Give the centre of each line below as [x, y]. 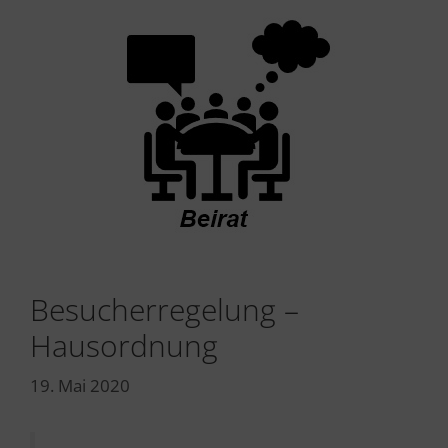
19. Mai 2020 [80, 385]
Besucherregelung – [164, 309]
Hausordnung [124, 345]
